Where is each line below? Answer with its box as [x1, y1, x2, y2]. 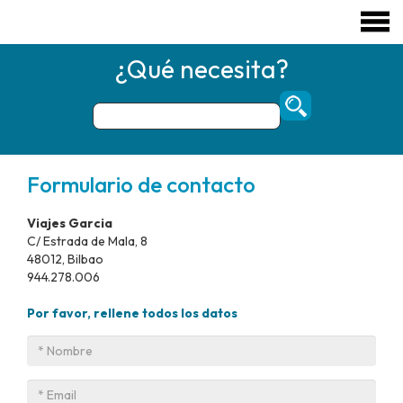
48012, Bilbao [27, 250, 103, 267]
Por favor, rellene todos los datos [27, 304, 237, 321]
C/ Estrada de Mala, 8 [27, 232, 148, 249]
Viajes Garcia [27, 214, 112, 231]
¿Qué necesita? [114, 52, 289, 85]
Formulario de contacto [27, 170, 255, 198]
